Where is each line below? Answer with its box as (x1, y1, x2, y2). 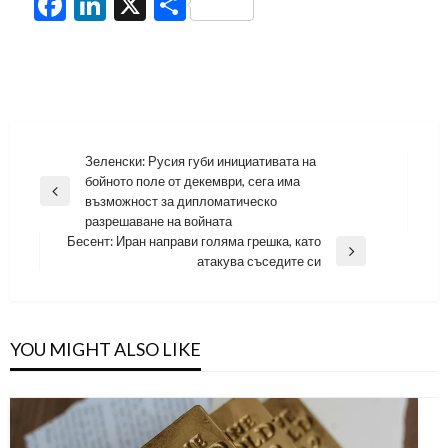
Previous (39, 191, 90, 208)
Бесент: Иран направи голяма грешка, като (67, 232, 321, 249)
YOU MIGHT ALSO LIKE (10, 337, 201, 360)
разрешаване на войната (85, 212, 232, 229)
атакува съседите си (197, 252, 321, 269)
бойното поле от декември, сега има (85, 172, 300, 189)
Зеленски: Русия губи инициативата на (85, 152, 316, 169)
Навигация (39, 151, 137, 176)
